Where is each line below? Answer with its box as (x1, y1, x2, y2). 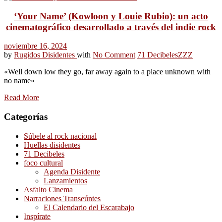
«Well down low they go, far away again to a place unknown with (4, 67, 211, 76)
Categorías (4, 111, 48, 122)
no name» (4, 76, 35, 85)
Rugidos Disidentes (14, 51, 77, 59)
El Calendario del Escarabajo (44, 203, 134, 212)
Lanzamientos (44, 176, 87, 185)
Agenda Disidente (44, 167, 100, 176)
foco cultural (24, 158, 63, 167)
